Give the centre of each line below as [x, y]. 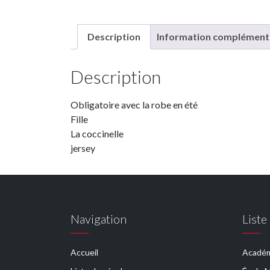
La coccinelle [97, 133]
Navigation [99, 218]
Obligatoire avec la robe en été [134, 104]
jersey [83, 148]
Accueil [84, 252]
